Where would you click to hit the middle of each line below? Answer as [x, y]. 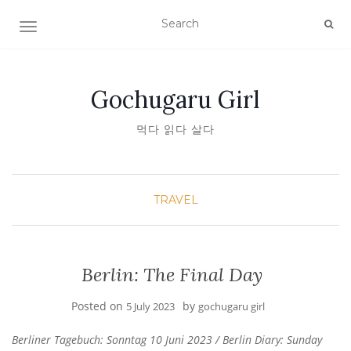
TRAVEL [175, 200]
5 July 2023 [150, 306]
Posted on [98, 306]
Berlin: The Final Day [172, 275]
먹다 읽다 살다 [175, 129]
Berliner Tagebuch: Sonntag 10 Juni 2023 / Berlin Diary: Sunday [167, 340]
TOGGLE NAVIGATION [90, 28]
